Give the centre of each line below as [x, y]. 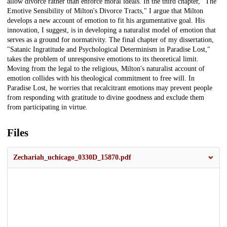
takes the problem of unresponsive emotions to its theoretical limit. [103, 59]
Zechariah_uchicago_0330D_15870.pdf [72, 158]
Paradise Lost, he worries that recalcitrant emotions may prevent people [110, 88]
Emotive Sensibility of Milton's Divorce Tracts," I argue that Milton [105, 11]
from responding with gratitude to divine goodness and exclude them [106, 98]
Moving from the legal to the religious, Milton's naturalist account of [106, 69]
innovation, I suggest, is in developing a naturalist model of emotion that [111, 30]
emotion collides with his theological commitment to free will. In [101, 79]
